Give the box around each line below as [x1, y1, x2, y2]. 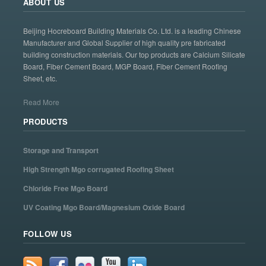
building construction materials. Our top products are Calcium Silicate [23, 49, 245, 60]
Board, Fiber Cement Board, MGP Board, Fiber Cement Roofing [23, 61, 227, 72]
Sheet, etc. [23, 73, 57, 84]
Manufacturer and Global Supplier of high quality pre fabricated [23, 37, 226, 48]
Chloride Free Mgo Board [23, 183, 107, 194]
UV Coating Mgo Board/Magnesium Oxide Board [23, 202, 185, 213]
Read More [23, 97, 59, 107]
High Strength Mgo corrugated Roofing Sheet [23, 164, 174, 175]
